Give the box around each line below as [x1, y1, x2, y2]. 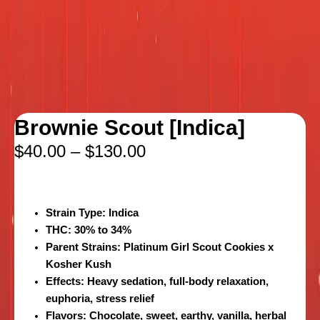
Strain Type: [45, 207, 106, 219]
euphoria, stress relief [45, 293, 154, 305]
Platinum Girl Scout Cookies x [120, 241, 274, 254]
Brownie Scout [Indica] [14, 116, 245, 140]
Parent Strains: [45, 241, 121, 254]
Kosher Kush [45, 259, 111, 271]
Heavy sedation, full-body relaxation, [84, 276, 269, 288]
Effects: [45, 276, 84, 288]
